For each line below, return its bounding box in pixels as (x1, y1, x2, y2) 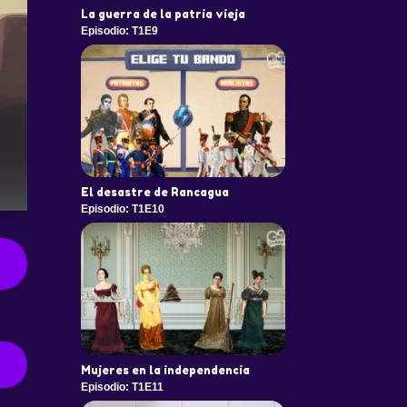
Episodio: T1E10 (80, 203, 164, 216)
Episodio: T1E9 (80, 25, 158, 38)
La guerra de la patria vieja (80, 7, 245, 22)
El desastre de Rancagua (80, 185, 229, 200)
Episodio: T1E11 (80, 381, 164, 394)
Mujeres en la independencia (80, 363, 250, 378)
